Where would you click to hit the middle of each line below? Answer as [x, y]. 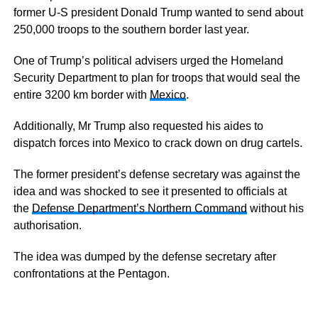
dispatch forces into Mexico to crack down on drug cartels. [158, 143]
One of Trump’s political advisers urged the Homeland [148, 60]
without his [275, 208]
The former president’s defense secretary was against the [157, 174]
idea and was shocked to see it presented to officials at [150, 191]
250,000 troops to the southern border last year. [131, 29]
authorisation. [47, 225]
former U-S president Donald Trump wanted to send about [158, 12]
